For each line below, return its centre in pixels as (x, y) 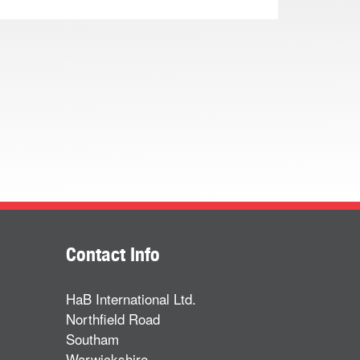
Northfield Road (113, 318)
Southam (92, 338)
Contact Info (113, 254)
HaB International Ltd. (131, 298)
